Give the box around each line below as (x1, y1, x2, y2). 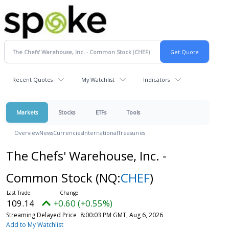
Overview (14, 129, 39, 136)
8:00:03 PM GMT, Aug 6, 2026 (80, 211, 163, 219)
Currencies (53, 129, 83, 136)
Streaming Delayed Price (6, 211, 77, 219)
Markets (16, 108, 38, 116)
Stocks (58, 108, 75, 116)
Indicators (143, 76, 170, 83)
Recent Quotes (12, 76, 53, 83)
